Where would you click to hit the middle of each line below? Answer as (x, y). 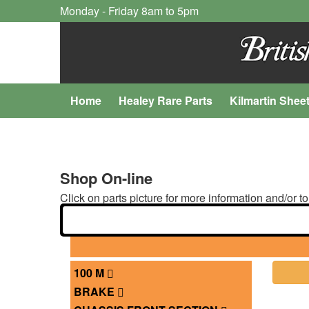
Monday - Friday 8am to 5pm (129, 11)
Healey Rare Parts (166, 100)
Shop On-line (106, 178)
